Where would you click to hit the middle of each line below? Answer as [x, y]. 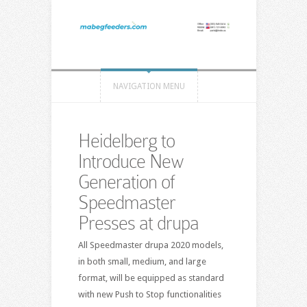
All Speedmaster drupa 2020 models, [150, 245]
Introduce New [131, 161]
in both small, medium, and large [142, 261]
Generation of [126, 182]
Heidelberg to [126, 140]
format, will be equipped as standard [151, 278]
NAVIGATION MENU [149, 86]
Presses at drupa [138, 223]
